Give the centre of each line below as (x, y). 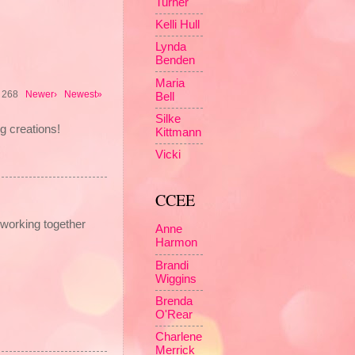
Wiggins (176, 279)
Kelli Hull (177, 24)
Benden (175, 61)
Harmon (176, 243)
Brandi (172, 265)
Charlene (179, 337)
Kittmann (178, 132)
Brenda (174, 301)
